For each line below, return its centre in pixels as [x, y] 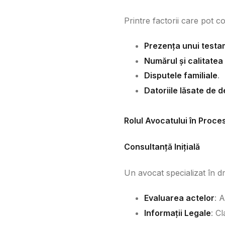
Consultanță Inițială [162, 147]
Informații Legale [178, 213]
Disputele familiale [181, 76]
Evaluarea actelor [179, 198]
